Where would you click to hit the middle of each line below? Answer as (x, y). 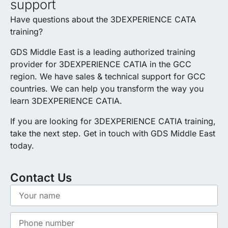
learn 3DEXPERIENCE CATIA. (66, 101)
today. (22, 145)
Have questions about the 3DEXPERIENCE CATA (103, 19)
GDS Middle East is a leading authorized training (103, 52)
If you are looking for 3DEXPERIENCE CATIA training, (113, 121)
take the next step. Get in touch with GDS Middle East (113, 133)
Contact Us (41, 177)
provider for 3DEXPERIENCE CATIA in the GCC (101, 64)
